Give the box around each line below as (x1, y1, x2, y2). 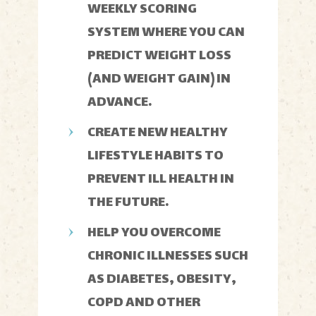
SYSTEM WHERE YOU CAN (87, 21, 245, 44)
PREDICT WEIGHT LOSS (87, 44, 231, 68)
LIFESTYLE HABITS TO (87, 145, 224, 168)
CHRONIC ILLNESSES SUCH (87, 245, 248, 268)
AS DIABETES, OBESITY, (87, 268, 236, 291)
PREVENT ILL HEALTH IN (87, 168, 234, 191)
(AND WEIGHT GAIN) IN (87, 68, 231, 91)
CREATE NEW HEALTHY (87, 121, 228, 145)
